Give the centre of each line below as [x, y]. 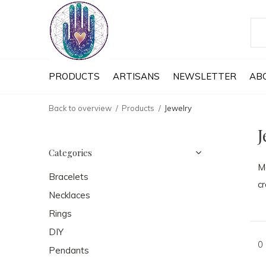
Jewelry [178, 108]
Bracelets [69, 177]
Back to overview [80, 108]
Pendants [69, 250]
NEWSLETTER [205, 76]
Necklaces [69, 195]
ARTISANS [136, 76]
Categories [70, 153]
